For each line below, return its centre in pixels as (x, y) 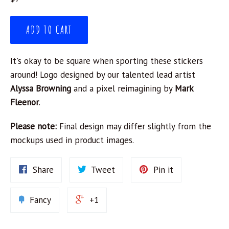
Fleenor (25, 102)
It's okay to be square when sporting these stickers (107, 61)
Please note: (33, 127)
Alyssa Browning (41, 89)
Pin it (163, 170)
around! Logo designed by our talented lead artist (103, 75)
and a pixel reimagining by (123, 89)
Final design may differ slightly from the (134, 127)
